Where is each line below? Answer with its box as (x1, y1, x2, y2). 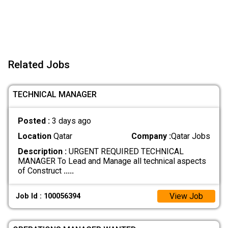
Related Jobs (8, 59, 70, 71)
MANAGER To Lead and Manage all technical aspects (17, 156, 206, 166)
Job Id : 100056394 (16, 191, 81, 201)
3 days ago (51, 116, 91, 126)
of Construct (17, 166, 64, 176)
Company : (131, 131, 172, 141)
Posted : (17, 116, 52, 126)
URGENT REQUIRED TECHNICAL (66, 147, 184, 157)
